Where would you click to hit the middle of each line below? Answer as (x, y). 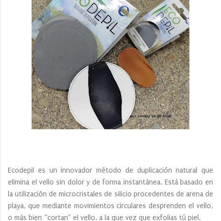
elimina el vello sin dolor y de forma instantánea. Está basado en (110, 182)
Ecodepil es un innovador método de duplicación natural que (110, 170)
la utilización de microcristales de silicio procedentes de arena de (110, 194)
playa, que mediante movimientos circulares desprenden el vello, (110, 206)
